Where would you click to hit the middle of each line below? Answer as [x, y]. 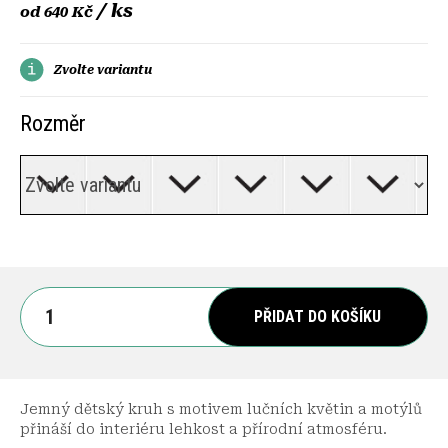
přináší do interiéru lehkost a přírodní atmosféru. [203, 428]
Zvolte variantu [103, 69]
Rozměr [53, 123]
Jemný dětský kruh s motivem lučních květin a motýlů [221, 408]
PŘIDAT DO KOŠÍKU [318, 316]
